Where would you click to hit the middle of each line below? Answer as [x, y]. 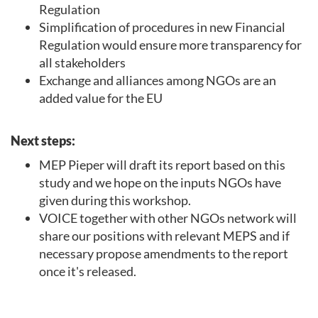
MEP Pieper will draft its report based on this [162, 165]
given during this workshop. [115, 201]
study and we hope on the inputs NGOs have [160, 183]
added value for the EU [102, 98]
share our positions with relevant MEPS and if [164, 236]
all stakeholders [82, 63]
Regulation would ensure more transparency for [170, 45]
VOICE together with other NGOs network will [168, 218]
